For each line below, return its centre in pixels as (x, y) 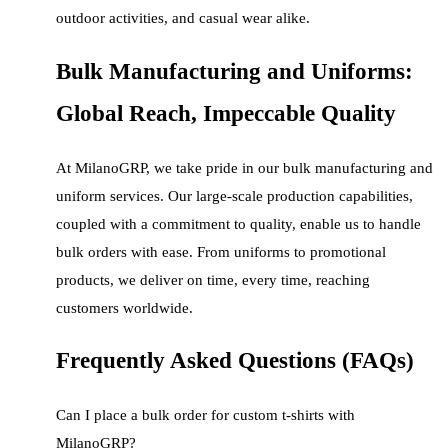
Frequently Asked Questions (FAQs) (235, 361)
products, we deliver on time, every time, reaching (213, 279)
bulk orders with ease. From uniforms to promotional (221, 251)
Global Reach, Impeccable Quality (226, 114)
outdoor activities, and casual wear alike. (183, 18)
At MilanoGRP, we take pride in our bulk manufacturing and (244, 167)
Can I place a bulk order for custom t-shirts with (205, 415)
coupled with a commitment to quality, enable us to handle (238, 223)
